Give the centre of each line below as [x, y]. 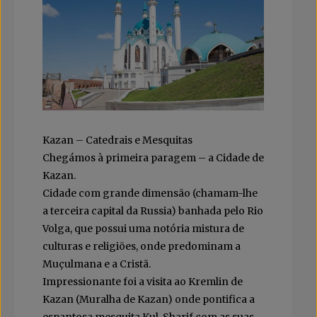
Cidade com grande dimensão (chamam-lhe [150, 193]
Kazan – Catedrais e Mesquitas [117, 140]
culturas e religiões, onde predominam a [142, 246]
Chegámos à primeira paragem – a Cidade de [153, 157]
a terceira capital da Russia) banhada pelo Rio [153, 211]
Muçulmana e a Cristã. [97, 264]
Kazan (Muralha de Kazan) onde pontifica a [149, 299]
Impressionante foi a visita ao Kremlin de [143, 281]
